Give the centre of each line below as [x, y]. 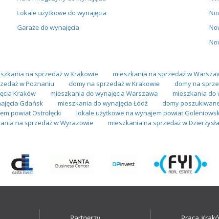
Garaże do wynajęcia [48, 27]
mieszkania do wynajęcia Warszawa [104, 93]
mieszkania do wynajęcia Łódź [103, 103]
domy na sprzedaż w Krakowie [114, 83]
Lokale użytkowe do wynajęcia [62, 12]
